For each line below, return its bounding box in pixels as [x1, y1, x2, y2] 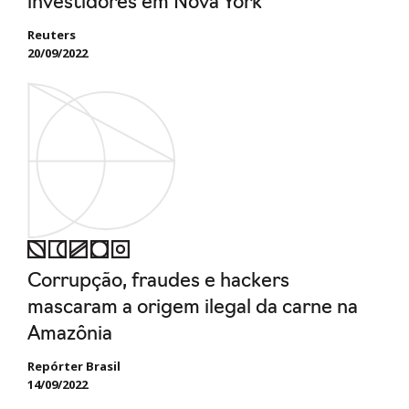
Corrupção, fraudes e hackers [27, 272, 289, 292]
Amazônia [27, 325, 112, 345]
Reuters [27, 26, 76, 43]
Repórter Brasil [27, 358, 121, 375]
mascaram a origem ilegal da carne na [27, 299, 358, 319]
